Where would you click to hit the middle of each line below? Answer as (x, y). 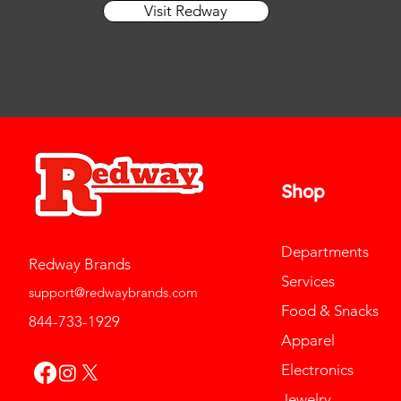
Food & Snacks (330, 310)
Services (308, 281)
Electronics (318, 369)
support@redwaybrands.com (114, 292)
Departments (325, 251)
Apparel (308, 340)
